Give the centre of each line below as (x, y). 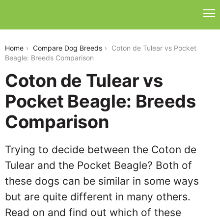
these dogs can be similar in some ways (102, 181)
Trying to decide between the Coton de (101, 150)
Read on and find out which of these (93, 212)
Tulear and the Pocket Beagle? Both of (98, 165)
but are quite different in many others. (98, 197)
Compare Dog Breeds (68, 48)
